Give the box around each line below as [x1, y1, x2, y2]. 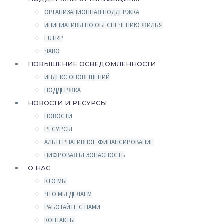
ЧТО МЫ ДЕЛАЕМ [44, 190, 92, 198]
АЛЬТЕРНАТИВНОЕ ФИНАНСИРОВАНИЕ [44, 138, 154, 146]
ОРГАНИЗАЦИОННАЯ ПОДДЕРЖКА [44, 8, 139, 16]
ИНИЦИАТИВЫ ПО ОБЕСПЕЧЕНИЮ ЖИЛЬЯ [44, 21, 163, 29]
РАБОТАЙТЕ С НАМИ [44, 203, 100, 211]
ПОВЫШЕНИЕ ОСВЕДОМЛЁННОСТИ [28, 60, 156, 68]
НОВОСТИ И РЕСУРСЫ [28, 99, 107, 107]
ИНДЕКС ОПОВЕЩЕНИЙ [44, 73, 110, 81]
